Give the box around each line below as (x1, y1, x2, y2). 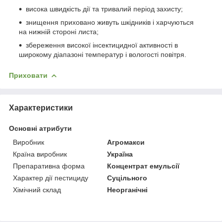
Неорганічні (107, 185, 148, 194)
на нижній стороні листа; (19, 27, 99, 36)
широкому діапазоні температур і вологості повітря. (19, 50, 186, 58)
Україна (107, 150, 133, 158)
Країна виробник (13, 150, 67, 158)
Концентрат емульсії (107, 162, 180, 170)
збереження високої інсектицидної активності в (26, 41, 178, 49)
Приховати (9, 71, 48, 79)
